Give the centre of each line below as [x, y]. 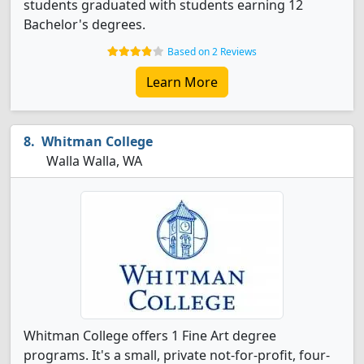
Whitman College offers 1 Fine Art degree [150, 336]
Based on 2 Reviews [212, 52]
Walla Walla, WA [93, 161]
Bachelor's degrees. [84, 24]
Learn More [182, 82]
